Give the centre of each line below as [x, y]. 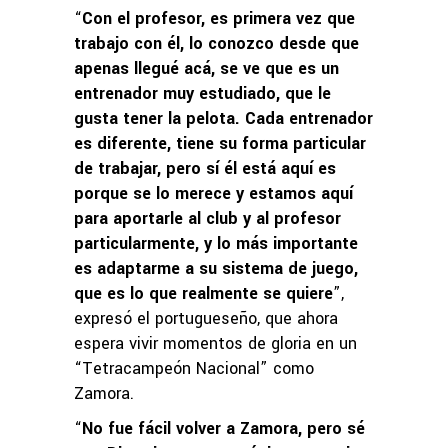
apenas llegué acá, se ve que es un [206, 69]
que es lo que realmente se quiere [203, 294]
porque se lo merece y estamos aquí [213, 194]
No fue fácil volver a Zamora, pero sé [223, 429]
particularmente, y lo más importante [216, 244]
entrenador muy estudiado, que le [202, 94]
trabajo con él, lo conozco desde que [216, 44]
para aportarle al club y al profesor [207, 219]
